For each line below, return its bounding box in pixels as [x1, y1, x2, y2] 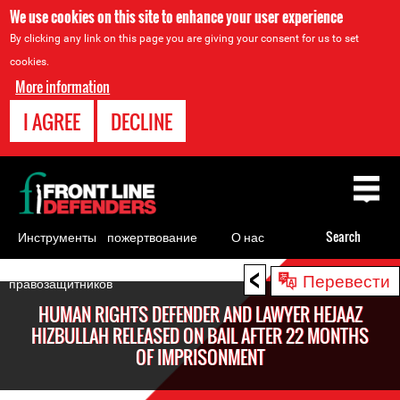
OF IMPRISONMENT [135, 344, 265, 371]
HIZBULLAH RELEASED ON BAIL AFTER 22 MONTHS [31, 322, 369, 349]
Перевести [303, 267, 390, 292]
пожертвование [107, 226, 197, 246]
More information [15, 76, 111, 97]
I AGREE [23, 107, 81, 136]
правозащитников [9, 272, 112, 292]
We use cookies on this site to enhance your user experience [10, 6, 344, 28]
